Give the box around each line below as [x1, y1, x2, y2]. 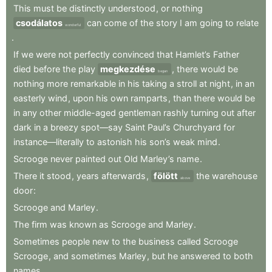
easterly [13, 92, 46, 103]
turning [191, 107, 219, 118]
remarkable [70, 78, 116, 89]
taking [142, 78, 167, 89]
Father [213, 49, 239, 59]
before [33, 63, 60, 74]
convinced [112, 49, 154, 59]
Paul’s [148, 121, 171, 132]
